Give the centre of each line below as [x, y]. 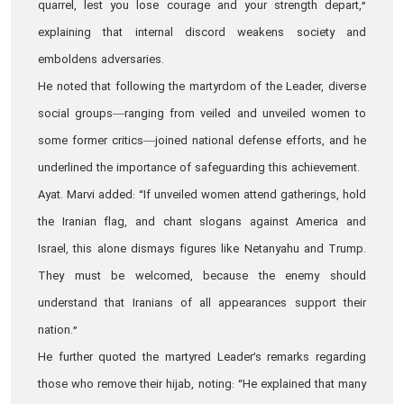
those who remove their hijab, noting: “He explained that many [202, 385]
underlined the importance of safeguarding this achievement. [201, 169]
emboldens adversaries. [101, 60]
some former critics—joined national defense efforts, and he [202, 142]
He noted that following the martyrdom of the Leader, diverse [202, 87]
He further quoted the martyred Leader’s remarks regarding [202, 358]
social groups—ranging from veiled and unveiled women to [202, 115]
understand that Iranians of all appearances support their [202, 304]
